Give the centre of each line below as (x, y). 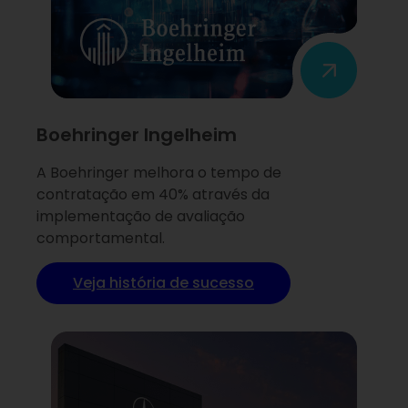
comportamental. (101, 238)
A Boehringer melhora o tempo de (159, 172)
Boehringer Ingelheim (137, 134)
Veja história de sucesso (163, 283)
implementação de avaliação (141, 216)
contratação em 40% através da (153, 194)
